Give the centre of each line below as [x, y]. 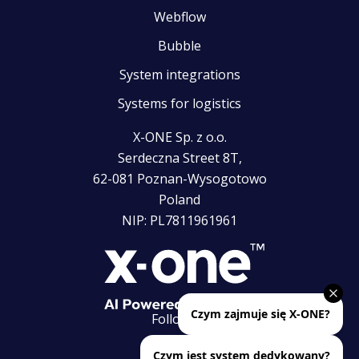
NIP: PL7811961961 [179, 221]
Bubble [179, 46]
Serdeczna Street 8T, [179, 158]
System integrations [179, 75]
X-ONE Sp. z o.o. [179, 137]
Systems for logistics [179, 104]
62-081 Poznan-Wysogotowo [179, 179]
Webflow [179, 17]
